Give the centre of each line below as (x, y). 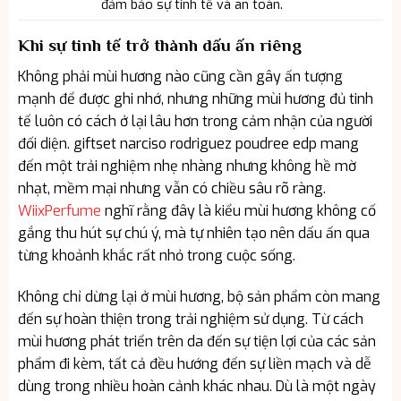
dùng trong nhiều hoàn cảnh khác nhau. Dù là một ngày (196, 386)
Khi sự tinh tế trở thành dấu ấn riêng (159, 46)
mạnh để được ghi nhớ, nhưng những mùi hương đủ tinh (195, 98)
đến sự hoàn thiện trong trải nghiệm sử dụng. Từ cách (190, 319)
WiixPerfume (59, 210)
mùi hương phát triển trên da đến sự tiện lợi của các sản (196, 341)
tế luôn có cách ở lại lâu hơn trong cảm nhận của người (195, 121)
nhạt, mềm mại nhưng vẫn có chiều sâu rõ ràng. (171, 188)
